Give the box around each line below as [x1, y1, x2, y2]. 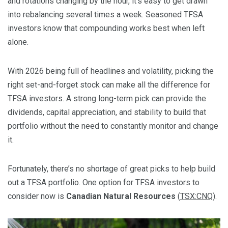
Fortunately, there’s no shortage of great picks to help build [8, 163, 215, 174]
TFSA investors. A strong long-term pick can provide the [8, 93, 206, 103]
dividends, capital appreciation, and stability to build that [8, 107, 206, 117]
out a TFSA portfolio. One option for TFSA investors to [8, 177, 199, 187]
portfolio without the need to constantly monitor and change [8, 121, 218, 131]
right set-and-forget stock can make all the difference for [8, 79, 210, 90]
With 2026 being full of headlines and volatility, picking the [8, 66, 214, 76]
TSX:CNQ [180, 191, 213, 201]
